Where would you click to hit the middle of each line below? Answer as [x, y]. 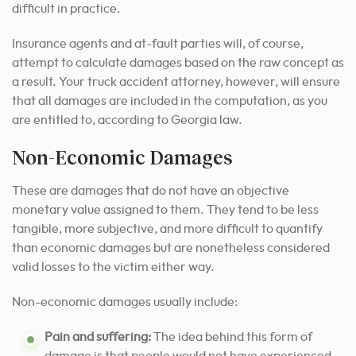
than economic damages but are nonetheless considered [171, 248]
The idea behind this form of [233, 337]
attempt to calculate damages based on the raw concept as [178, 63]
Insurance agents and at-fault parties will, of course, [158, 44]
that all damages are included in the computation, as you [170, 101]
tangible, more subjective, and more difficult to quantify [167, 229]
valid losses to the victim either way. [113, 267]
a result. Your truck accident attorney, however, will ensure [176, 82]
